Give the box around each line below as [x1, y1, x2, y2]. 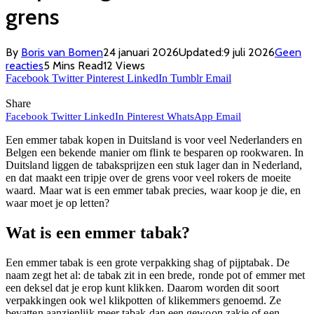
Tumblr [170, 72, 203, 85]
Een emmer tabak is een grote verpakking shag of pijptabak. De [6, 257, 289, 269]
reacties [6, 59, 43, 73]
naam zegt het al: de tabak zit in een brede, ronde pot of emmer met [6, 269, 306, 282]
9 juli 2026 [224, 46, 275, 60]
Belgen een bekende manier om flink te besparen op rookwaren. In [6, 146, 304, 159]
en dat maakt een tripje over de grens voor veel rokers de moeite [6, 172, 292, 184]
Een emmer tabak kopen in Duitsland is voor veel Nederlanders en [6, 134, 303, 146]
